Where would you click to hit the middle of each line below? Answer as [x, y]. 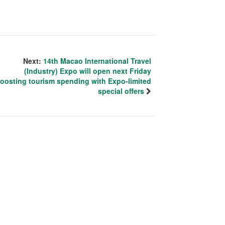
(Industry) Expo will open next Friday [88, 71]
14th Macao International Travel [97, 61]
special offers [121, 91]
